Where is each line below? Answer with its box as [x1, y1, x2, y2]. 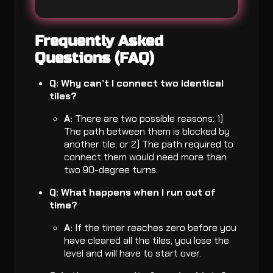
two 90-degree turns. [64, 163, 158, 177]
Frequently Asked [35, 32, 163, 51]
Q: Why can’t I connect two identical [49, 77, 224, 90]
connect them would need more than [64, 151, 227, 164]
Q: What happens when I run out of [49, 186, 216, 199]
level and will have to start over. [64, 247, 201, 260]
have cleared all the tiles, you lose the [64, 234, 229, 247]
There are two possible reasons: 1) [73, 112, 223, 126]
